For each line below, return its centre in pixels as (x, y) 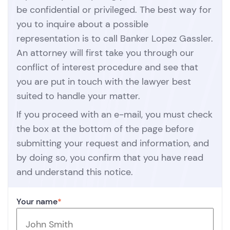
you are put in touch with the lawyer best (104, 82)
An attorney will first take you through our (105, 53)
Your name (37, 202)
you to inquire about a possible (82, 24)
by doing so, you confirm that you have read (110, 158)
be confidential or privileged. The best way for (114, 10)
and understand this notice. (75, 172)
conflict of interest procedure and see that (107, 67)
